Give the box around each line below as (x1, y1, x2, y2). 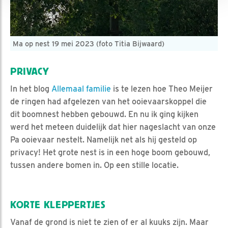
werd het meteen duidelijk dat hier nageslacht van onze (10, 122, 216, 132)
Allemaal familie (51, 84, 111, 94)
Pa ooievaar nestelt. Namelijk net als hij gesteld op (10, 135, 197, 145)
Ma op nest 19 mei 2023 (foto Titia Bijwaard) (13, 39, 164, 48)
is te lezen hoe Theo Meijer (111, 84, 213, 94)
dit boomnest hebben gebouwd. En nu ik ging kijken (10, 109, 198, 120)
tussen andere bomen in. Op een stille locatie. (10, 160, 179, 170)
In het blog (10, 84, 51, 94)
